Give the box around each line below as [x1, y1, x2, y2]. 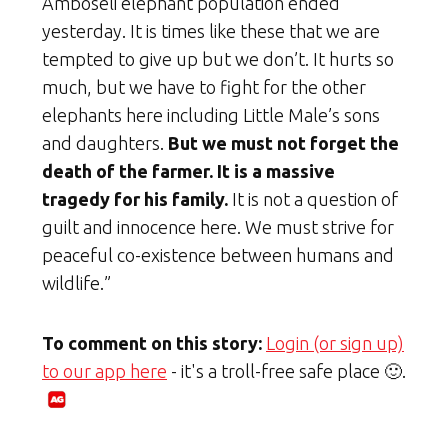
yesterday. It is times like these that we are [42, 20, 380, 41]
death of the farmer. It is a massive [42, 160, 335, 181]
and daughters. [42, 132, 168, 153]
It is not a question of [228, 188, 398, 209]
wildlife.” [42, 272, 111, 293]
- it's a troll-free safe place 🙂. [167, 360, 406, 381]
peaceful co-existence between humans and [42, 244, 394, 265]
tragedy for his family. [42, 188, 228, 209]
